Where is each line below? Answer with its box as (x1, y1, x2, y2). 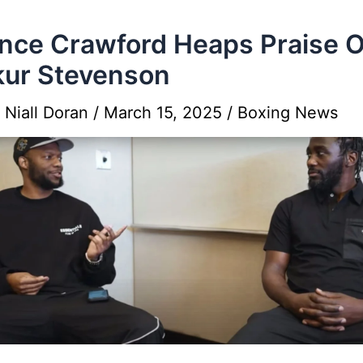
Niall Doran (5, 102, 93, 122)
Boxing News (237, 102, 338, 122)
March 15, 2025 (104, 102, 227, 122)
